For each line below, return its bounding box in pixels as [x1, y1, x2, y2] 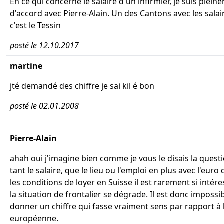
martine [10, 60, 42, 71]
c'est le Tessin [10, 20, 61, 31]
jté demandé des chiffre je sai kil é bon [10, 80, 154, 91]
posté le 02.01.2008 [10, 100, 79, 111]
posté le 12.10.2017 [10, 40, 79, 51]
